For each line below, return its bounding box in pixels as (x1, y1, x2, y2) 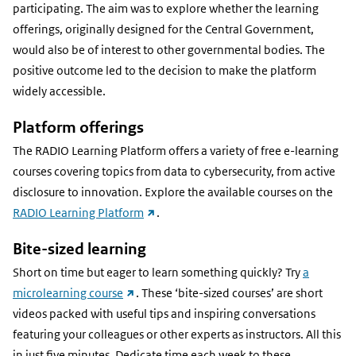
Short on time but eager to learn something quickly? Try (13, 265, 303, 280)
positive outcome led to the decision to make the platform (13, 64, 316, 79)
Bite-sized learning (13, 238, 146, 259)
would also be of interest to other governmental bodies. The (13, 43, 325, 58)
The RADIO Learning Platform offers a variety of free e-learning (13, 144, 339, 159)
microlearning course (13, 285, 123, 300)
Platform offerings (13, 117, 144, 137)
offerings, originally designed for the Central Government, (13, 22, 314, 37)
